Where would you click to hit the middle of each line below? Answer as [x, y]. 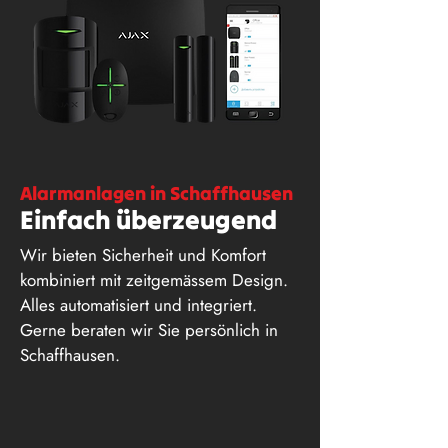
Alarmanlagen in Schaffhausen [156, 193]
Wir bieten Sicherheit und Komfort [143, 255]
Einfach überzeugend [148, 219]
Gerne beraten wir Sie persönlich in [149, 330]
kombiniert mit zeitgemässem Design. [154, 280]
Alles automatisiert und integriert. [138, 305]
